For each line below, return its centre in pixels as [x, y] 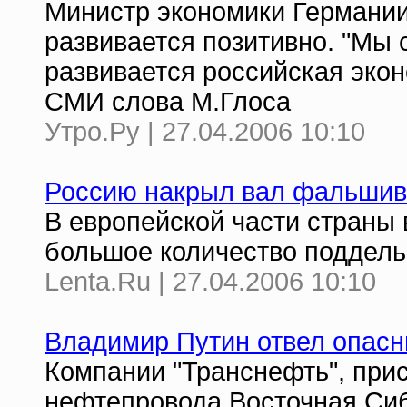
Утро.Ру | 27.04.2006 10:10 [205, 132]
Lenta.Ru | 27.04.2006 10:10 [210, 282]
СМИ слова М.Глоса [168, 102]
